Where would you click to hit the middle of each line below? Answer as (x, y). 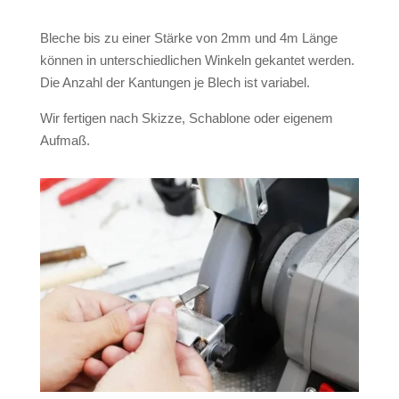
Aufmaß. (65, 141)
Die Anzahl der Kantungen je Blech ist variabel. (175, 83)
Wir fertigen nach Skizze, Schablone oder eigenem (186, 118)
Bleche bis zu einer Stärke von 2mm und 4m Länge (188, 38)
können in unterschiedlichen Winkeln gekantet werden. (197, 61)
